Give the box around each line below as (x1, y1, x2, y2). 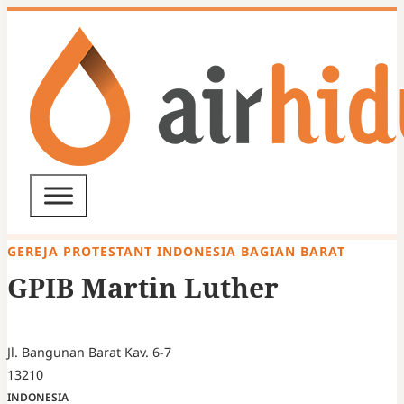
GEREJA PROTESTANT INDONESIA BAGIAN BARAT (7, 242, 345, 260)
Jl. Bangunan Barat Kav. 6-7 (7, 344, 171, 362)
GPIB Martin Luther (7, 269, 279, 307)
